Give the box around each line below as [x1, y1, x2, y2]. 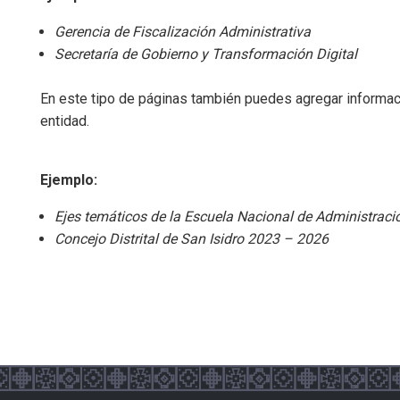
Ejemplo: [40, 171, 98, 189]
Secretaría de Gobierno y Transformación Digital [54, 46, 358, 63]
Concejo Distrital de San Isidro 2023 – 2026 [54, 230, 329, 248]
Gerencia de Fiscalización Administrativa [54, 23, 312, 41]
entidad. [40, 112, 90, 130]
